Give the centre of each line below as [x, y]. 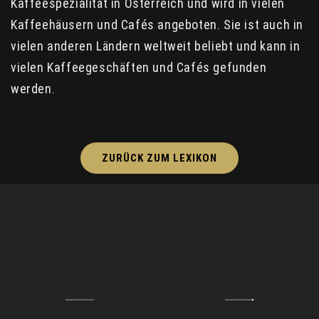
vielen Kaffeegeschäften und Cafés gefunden [139, 67]
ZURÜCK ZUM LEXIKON [159, 158]
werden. [33, 88]
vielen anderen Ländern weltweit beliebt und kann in [156, 46]
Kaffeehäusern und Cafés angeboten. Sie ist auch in [157, 24]
